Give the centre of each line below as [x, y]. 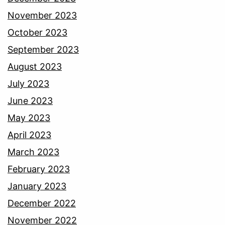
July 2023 [28, 84]
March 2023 [33, 152]
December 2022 [42, 203]
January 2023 [37, 186]
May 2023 [29, 118]
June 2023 [30, 101]
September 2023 [43, 50]
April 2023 [29, 135]
